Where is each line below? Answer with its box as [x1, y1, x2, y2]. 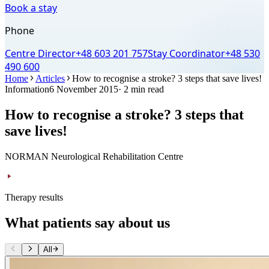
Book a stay [5, 1, 57, 14]
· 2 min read [118, 84, 164, 94]
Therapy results [5, 192, 63, 202]
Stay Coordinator [148, 47, 225, 60]
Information [5, 84, 49, 94]
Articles [35, 73, 65, 83]
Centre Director [5, 47, 76, 60]
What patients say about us [5, 214, 170, 231]
